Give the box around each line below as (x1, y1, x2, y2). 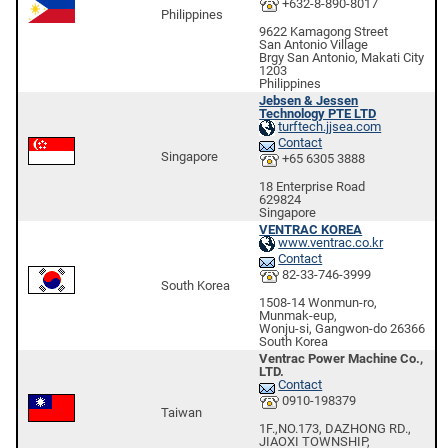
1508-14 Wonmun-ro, (259, 294, 378, 310)
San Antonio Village (259, 36, 369, 52)
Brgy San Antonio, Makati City (259, 49, 425, 65)
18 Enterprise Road (259, 178, 366, 194)
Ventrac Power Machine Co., (259, 351, 424, 366)
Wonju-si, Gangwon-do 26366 (259, 320, 426, 336)
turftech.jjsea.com (278, 119, 382, 135)
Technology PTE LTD (259, 106, 377, 121)
